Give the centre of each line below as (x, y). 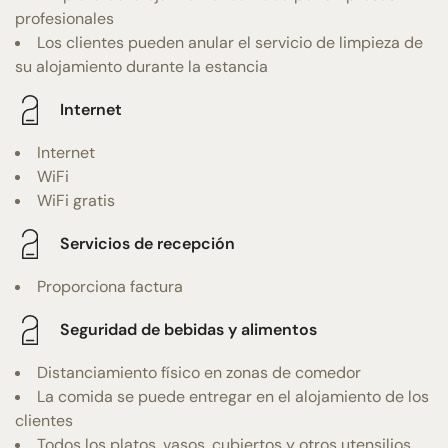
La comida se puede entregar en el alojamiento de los (233, 396)
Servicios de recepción (147, 244)
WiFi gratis (76, 200)
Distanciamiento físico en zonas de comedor (199, 372)
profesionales (64, 18)
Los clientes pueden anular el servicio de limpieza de (230, 42)
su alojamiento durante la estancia (141, 66)
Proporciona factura (110, 286)
